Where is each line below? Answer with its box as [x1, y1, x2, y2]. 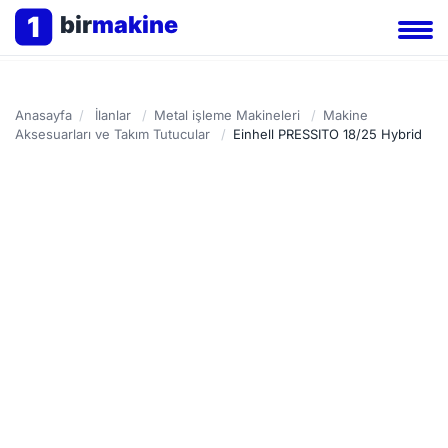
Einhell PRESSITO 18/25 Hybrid [233, 126, 422, 142]
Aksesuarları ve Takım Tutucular [15, 126, 210, 142]
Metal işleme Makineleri [154, 107, 300, 123]
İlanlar [95, 107, 131, 123]
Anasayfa [15, 107, 72, 123]
